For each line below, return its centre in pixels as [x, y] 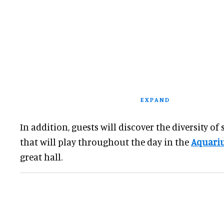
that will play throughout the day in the [105, 142]
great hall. [41, 157]
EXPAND [155, 100]
